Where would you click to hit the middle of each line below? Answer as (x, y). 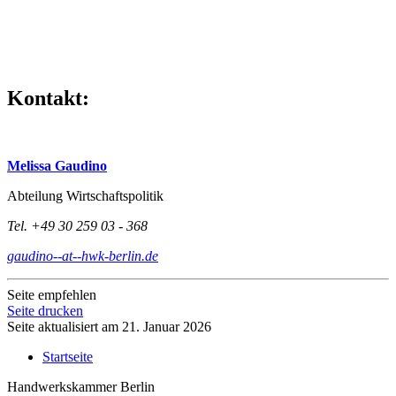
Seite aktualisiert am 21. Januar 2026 (109, 326)
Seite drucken (45, 310)
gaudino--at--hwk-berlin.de (83, 255)
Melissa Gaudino (57, 165)
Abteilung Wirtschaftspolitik (85, 195)
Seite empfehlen (52, 294)
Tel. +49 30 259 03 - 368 (77, 225)
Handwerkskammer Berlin (81, 386)
